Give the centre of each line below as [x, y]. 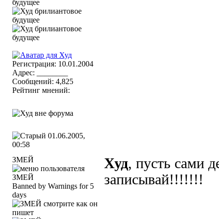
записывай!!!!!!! [154, 179]
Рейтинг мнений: [42, 90]
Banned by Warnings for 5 [53, 186]
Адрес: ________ [40, 73]
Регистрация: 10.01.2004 [53, 64]
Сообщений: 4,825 [43, 81]
